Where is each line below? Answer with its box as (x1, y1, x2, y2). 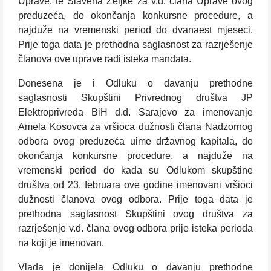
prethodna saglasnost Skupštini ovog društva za (18, 209, 253, 220)
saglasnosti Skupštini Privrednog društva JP (18, 93, 253, 103)
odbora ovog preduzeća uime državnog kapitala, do (18, 136, 253, 147)
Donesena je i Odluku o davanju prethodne (18, 78, 253, 89)
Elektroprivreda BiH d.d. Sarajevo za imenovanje (18, 107, 253, 118)
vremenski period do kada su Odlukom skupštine (18, 165, 253, 176)
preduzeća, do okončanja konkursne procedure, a (18, 10, 253, 21)
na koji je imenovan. (18, 238, 104, 249)
